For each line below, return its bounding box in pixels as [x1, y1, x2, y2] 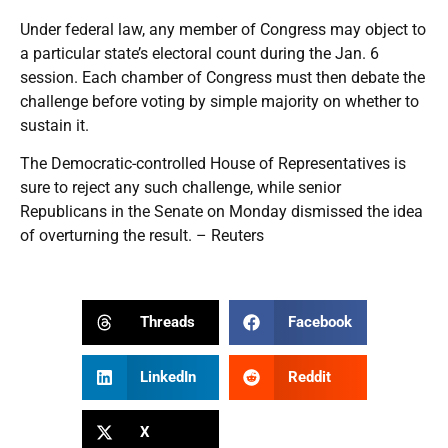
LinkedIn [140, 368, 196, 387]
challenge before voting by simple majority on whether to [20, 91, 419, 111]
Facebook [287, 313, 352, 332]
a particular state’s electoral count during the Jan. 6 [20, 43, 379, 63]
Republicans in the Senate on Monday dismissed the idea [20, 201, 423, 221]
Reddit [287, 368, 331, 387]
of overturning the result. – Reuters [20, 225, 264, 245]
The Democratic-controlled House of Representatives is [20, 153, 406, 173]
